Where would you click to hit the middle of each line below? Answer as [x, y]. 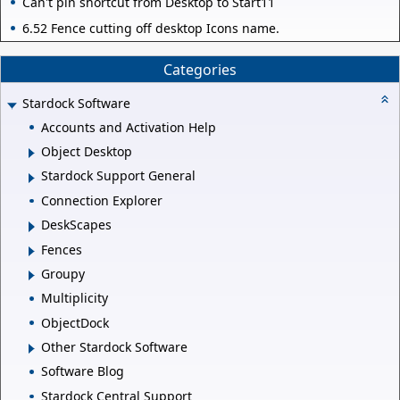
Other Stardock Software [114, 347]
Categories [200, 69]
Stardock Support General [118, 176]
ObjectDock [75, 322]
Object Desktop [87, 152]
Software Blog [83, 371]
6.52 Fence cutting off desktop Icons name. [151, 29]
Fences [62, 249]
